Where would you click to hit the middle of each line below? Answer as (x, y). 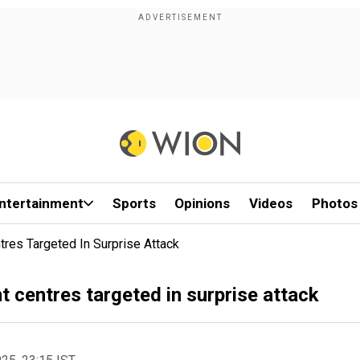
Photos (334, 203)
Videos (271, 203)
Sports (134, 203)
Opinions (202, 203)
